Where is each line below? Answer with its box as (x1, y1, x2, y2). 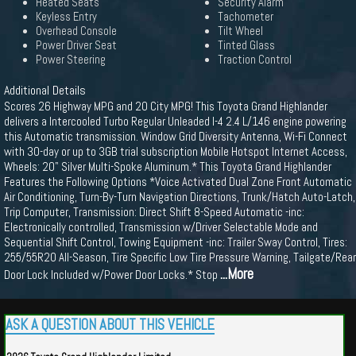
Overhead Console (36, 24, 117, 38)
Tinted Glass (218, 38, 275, 52)
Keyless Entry (36, 10, 97, 24)
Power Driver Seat (36, 38, 117, 52)
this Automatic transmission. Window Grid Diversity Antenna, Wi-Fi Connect (4, 129, 347, 144)
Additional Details (4, 82, 86, 99)
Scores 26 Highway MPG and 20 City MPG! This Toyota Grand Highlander (4, 99, 327, 114)
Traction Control (218, 52, 292, 67)
